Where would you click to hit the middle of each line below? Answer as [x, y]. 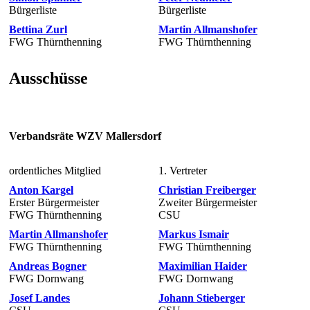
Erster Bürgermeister [54, 202]
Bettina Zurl [38, 29]
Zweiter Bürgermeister [208, 202]
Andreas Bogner [48, 266]
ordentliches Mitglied [55, 170]
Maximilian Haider [203, 266]
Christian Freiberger [207, 190]
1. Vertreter [183, 170]
